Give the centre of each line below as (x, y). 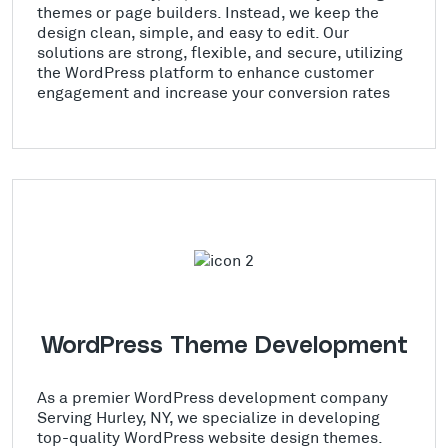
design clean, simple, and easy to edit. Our (193, 31)
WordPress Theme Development (224, 345)
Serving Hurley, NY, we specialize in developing (208, 416)
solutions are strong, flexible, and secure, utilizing (220, 51)
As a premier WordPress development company (212, 396)
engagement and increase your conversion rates (213, 91)
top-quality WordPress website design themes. (209, 436)
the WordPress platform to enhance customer (205, 71)
